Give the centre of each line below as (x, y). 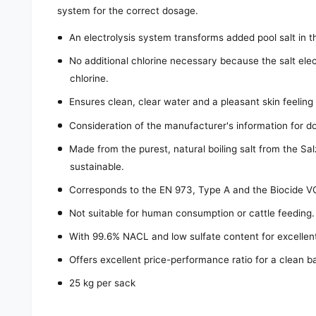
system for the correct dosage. (128, 10)
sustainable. (97, 166)
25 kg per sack (102, 283)
